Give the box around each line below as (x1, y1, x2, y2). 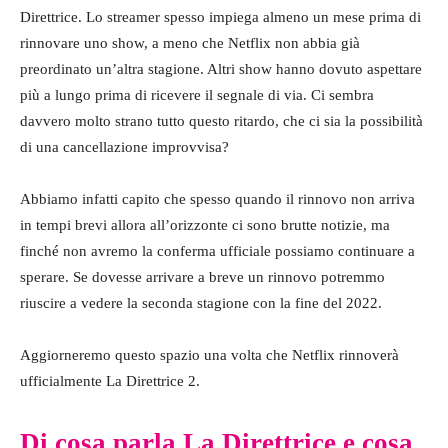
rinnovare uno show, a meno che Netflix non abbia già (20, 34, 360, 51)
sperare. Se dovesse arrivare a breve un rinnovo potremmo (20, 268, 385, 285)
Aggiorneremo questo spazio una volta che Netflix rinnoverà (20, 346, 399, 363)
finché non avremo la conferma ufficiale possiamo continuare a (20, 242, 415, 259)
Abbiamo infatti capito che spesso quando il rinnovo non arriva (20, 190, 415, 207)
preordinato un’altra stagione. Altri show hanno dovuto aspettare (20, 60, 422, 77)
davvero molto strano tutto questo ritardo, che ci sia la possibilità (20, 112, 423, 129)
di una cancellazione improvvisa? (20, 138, 229, 155)
